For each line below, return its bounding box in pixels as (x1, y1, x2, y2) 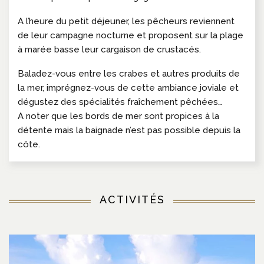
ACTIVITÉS (99, 193, 165, 206)
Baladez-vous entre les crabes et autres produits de (18, 68, 240, 79)
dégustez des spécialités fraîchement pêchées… (18, 96, 222, 107)
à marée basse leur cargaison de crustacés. (18, 44, 201, 55)
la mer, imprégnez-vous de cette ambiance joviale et (18, 82, 239, 93)
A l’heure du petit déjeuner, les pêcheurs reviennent (18, 15, 235, 27)
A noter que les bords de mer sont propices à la (18, 110, 219, 121)
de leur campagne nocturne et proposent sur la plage (18, 29, 243, 41)
